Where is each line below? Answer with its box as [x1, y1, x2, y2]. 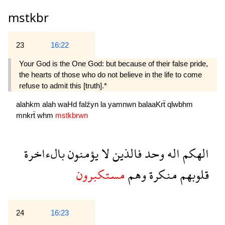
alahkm [16, 100, 42, 109]
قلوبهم [177, 160, 209, 189]
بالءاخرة [24, 139, 65, 168]
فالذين [109, 139, 142, 168]
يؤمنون [65, 139, 98, 168]
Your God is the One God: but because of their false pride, [19, 59, 208, 68]
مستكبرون [76, 160, 125, 189]
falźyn [79, 100, 100, 109]
